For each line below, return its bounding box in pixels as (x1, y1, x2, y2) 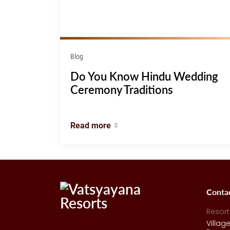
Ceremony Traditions (70, 81, 173, 98)
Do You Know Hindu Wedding (70, 68, 218, 85)
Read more (70, 120, 111, 131)
